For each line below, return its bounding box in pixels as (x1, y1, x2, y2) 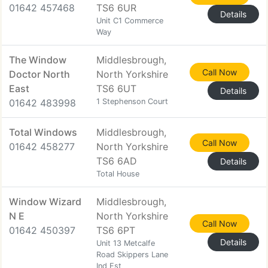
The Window (9, 54, 66, 66)
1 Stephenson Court (96, 97, 168, 106)
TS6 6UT (96, 83, 136, 95)
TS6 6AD (96, 155, 137, 167)
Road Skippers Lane (96, 250, 168, 259)
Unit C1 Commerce (96, 16, 163, 25)
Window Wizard (9, 196, 81, 208)
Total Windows (9, 126, 77, 138)
